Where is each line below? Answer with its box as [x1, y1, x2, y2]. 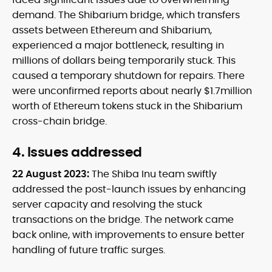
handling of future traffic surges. [12, 243, 165, 257]
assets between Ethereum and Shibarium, [12, 23, 212, 38]
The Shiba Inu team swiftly [92, 167, 217, 182]
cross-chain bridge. [12, 114, 107, 129]
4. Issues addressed [12, 143, 142, 162]
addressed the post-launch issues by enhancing [12, 182, 246, 197]
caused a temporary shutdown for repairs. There [12, 69, 245, 83]
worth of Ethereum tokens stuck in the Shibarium [12, 99, 242, 114]
